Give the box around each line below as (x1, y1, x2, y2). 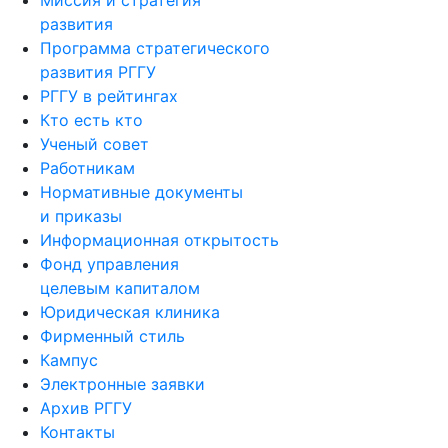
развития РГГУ (40, 62, 156, 82)
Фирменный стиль (40, 326, 185, 346)
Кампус (40, 350, 98, 370)
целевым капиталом (40, 278, 200, 298)
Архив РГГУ (40, 398, 132, 418)
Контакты (40, 422, 115, 442)
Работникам (40, 158, 135, 178)
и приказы (40, 206, 122, 226)
